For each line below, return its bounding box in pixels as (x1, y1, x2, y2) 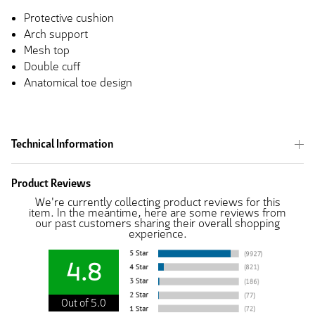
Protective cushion (24, 11, 114, 26)
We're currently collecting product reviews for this (34, 195, 281, 210)
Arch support (24, 27, 88, 42)
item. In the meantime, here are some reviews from (29, 205, 286, 221)
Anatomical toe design (24, 75, 132, 91)
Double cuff (24, 59, 80, 75)
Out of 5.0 (60, 296, 106, 310)
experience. (128, 226, 187, 242)
